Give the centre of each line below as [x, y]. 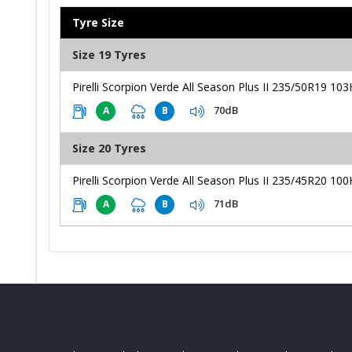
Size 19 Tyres [109, 54]
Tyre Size [98, 22]
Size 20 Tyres [109, 148]
